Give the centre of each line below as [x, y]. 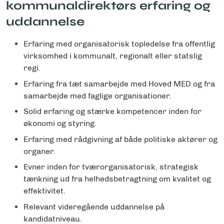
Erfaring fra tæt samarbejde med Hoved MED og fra [119, 83]
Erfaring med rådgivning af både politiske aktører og [120, 139]
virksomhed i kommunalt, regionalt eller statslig [113, 56]
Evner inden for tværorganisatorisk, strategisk [111, 167]
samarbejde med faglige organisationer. [97, 95]
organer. [39, 151]
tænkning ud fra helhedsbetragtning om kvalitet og [117, 179]
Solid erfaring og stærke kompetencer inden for [112, 111]
